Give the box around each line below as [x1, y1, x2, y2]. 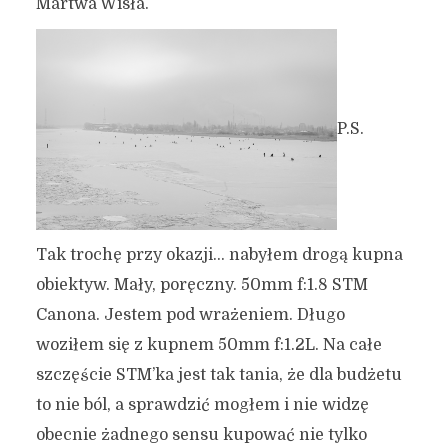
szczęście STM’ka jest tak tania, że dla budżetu [35, 365, 402, 384]
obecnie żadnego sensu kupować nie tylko [35, 425, 367, 444]
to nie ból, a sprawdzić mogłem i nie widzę [35, 395, 369, 414]
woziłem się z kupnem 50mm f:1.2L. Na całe [35, 335, 382, 354]
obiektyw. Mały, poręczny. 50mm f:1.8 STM [35, 275, 368, 294]
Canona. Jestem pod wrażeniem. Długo [35, 305, 345, 324]
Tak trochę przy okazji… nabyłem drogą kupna [35, 245, 403, 264]
